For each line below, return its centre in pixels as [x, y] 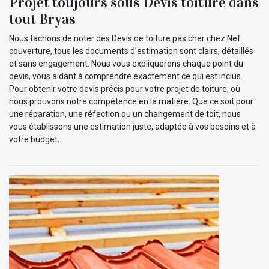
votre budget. [34, 139]
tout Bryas [42, 19]
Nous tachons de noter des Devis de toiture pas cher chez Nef [125, 38]
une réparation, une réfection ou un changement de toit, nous [125, 114]
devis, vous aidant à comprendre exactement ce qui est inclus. [126, 76]
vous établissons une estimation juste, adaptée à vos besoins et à [132, 126]
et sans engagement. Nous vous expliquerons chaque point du [126, 63]
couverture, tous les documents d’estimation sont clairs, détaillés [131, 51]
